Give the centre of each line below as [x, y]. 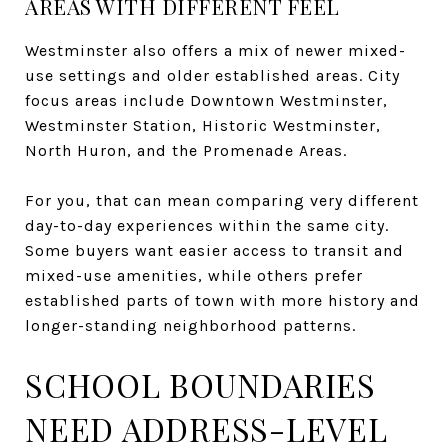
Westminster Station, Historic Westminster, [203, 125]
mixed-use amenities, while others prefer [194, 275]
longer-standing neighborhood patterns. [190, 325]
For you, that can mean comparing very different [222, 200]
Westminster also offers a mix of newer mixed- [215, 50]
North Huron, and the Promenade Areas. [186, 150]
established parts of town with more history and [222, 300]
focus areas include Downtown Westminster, [206, 100]
